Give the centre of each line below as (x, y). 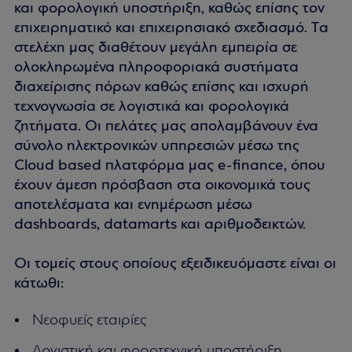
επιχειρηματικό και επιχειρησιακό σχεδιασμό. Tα (171, 29)
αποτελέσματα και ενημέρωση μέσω (133, 205)
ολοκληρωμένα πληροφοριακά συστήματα (156, 68)
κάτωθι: (39, 284)
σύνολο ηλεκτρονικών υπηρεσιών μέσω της (157, 147)
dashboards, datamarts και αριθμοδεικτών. (160, 225)
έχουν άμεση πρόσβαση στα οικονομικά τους (162, 186)
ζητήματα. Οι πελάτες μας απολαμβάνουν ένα (166, 127)
